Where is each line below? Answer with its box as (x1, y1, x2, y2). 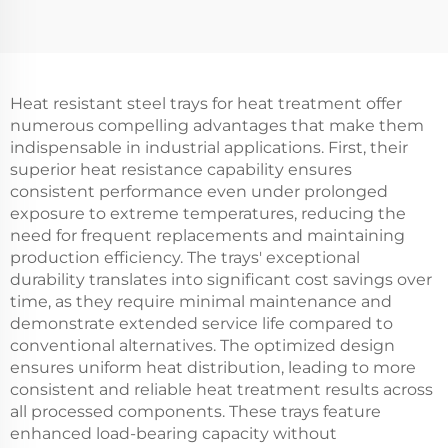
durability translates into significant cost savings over (10, 270, 432, 290)
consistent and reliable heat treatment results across (10, 380, 433, 400)
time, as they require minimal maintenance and (10, 292, 392, 312)
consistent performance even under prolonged (10, 182, 388, 202)
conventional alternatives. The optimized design (10, 336, 395, 356)
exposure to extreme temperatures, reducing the (10, 204, 406, 224)
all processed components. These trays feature (10, 402, 381, 422)
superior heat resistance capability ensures (10, 160, 352, 180)
